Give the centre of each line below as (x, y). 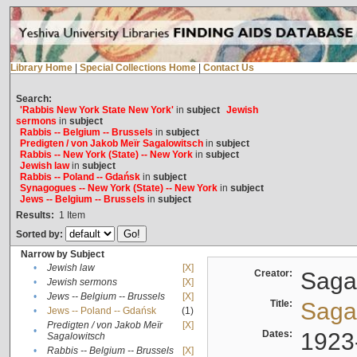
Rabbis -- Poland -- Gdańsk (80, 177)
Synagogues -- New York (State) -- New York (118, 188)
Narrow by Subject (62, 255)
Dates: (279, 334)
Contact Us (228, 68)
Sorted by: (40, 235)
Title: (283, 304)
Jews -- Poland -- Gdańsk (101, 311)
